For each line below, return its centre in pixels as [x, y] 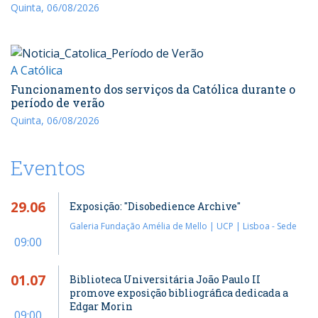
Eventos [48, 168]
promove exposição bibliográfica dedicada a [179, 292]
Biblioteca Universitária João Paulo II [165, 279]
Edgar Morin [101, 306]
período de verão [57, 102]
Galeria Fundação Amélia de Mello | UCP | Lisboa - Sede [183, 226]
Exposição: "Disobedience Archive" [155, 206]
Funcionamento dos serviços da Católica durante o [153, 89]
